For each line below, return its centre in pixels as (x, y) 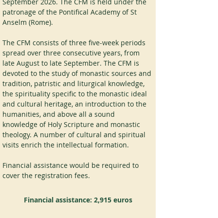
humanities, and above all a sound (60, 114)
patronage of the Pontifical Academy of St (71, 12)
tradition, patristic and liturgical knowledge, (74, 84)
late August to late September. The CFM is (72, 63)
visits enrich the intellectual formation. (66, 145)
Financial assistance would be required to (72, 165)
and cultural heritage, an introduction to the (75, 104)
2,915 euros (113, 200)
